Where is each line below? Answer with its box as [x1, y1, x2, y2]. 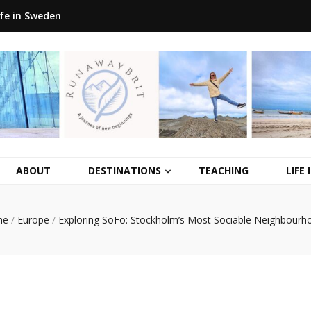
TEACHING [199, 164, 249, 178]
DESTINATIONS [88, 164, 161, 178]
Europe [17, 213, 49, 227]
